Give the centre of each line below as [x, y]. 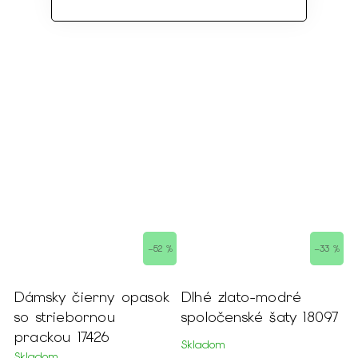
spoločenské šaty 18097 [260, 317]
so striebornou [65, 317]
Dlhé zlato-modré [242, 297]
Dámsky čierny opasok [68, 297]
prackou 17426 [62, 337]
